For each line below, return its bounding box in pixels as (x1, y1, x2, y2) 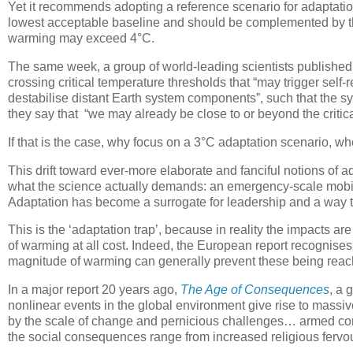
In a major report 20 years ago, (8, 283, 180, 297)
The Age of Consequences (180, 283, 329, 297)
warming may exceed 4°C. (8, 32, 154, 46)
